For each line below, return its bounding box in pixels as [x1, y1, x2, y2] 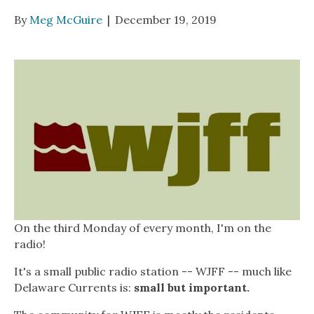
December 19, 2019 [115, 12, 217, 27]
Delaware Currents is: [14, 280, 134, 295]
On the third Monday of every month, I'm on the [14, 221, 271, 235]
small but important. [134, 280, 250, 295]
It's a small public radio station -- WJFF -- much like [14, 264, 292, 279]
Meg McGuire [29, 12, 102, 27]
